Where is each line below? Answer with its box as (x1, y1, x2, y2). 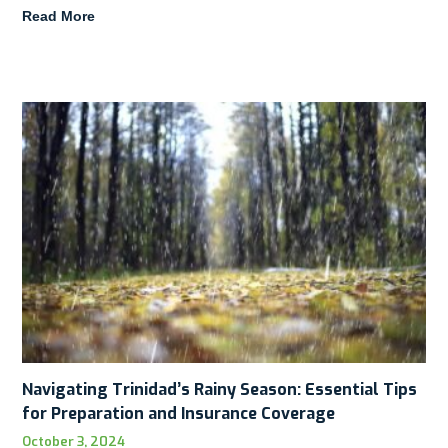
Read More (22, 8, 96, 25)
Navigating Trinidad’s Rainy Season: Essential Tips (22, 379, 418, 401)
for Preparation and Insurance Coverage (22, 403, 336, 425)
